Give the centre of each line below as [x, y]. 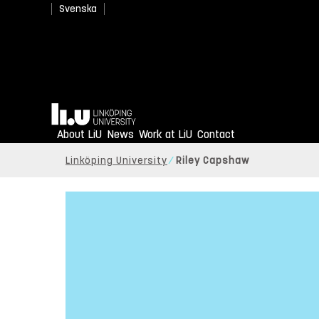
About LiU [79, 135]
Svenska [78, 9]
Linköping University [116, 161]
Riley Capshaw [213, 161]
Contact [216, 135]
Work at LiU [166, 135]
